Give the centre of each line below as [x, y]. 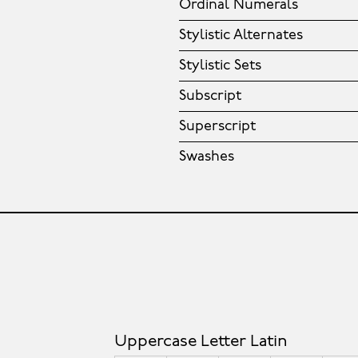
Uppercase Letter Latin [201, 342]
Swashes [207, 157]
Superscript [217, 127]
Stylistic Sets [220, 66]
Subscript [210, 97]
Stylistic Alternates [241, 36]
